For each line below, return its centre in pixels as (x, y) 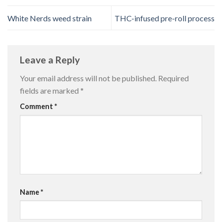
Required (173, 78)
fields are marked (50, 91)
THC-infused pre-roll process (165, 18)
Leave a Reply (51, 59)
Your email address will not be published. (88, 78)
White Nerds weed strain (50, 18)
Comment (37, 107)
